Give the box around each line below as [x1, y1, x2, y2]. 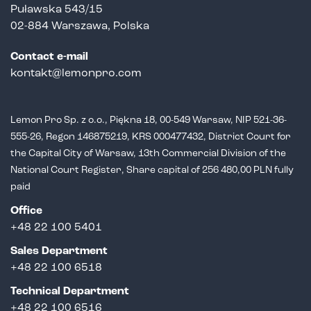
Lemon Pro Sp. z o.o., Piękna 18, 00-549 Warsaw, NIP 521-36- [10, 115, 287, 126]
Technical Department [10, 285, 129, 297]
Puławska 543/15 [10, 3, 103, 15]
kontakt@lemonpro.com [10, 67, 142, 79]
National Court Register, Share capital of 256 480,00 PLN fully [10, 165, 294, 176]
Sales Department [10, 245, 108, 257]
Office [10, 205, 42, 217]
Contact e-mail [10, 51, 88, 62]
